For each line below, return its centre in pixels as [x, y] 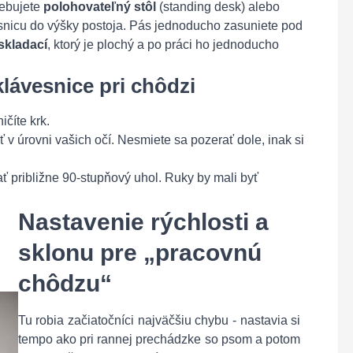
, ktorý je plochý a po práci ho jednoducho [163, 45]
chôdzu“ [65, 283]
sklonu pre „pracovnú [139, 253]
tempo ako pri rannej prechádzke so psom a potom [159, 339]
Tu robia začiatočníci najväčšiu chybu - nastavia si [159, 320]
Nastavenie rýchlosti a [143, 222]
